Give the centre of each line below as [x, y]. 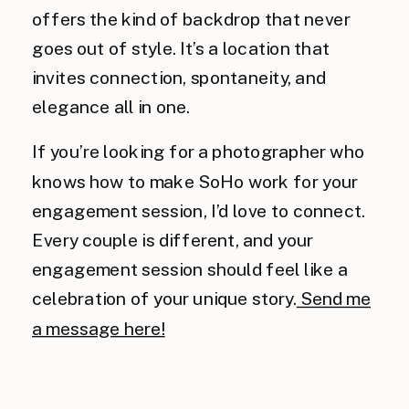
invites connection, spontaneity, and [179, 78]
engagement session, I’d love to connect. [199, 211]
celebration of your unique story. [164, 299]
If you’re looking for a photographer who [198, 152]
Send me [333, 299]
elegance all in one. [111, 107]
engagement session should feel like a [190, 270]
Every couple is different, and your [173, 240]
